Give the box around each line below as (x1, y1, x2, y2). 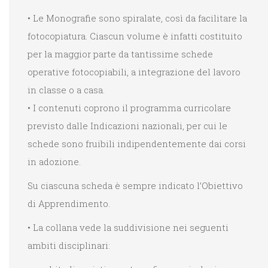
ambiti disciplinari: (28, 239, 110, 252)
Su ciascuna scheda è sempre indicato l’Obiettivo (28, 179, 243, 192)
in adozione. (28, 156, 81, 168)
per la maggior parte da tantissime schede (28, 48, 213, 60)
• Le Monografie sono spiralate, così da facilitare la (28, 12, 247, 25)
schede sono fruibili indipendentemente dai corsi (28, 138, 246, 150)
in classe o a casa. (28, 84, 105, 96)
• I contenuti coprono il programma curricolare (28, 102, 231, 114)
